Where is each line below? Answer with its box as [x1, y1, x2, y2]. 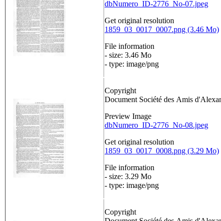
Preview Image [105, 112, 151, 121]
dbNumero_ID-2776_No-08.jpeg [105, 121, 208, 130]
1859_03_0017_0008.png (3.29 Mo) [105, 147, 219, 155]
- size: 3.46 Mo [105, 51, 151, 60]
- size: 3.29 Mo [105, 172, 151, 181]
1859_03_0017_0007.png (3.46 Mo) [105, 25, 219, 34]
